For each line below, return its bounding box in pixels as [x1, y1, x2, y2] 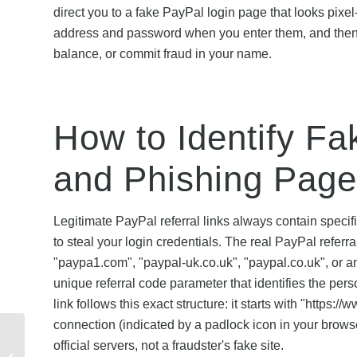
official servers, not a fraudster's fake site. [53, 338, 284, 352]
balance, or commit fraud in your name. [53, 47, 272, 61]
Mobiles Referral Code [28, 334, 130, 346]
